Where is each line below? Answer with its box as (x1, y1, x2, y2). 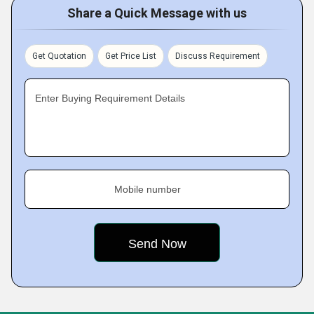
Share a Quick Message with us (67, 6, 247, 21)
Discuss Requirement (175, 51, 260, 62)
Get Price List (105, 51, 156, 62)
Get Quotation (32, 51, 86, 62)
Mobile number (114, 184, 181, 196)
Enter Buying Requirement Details (35, 93, 185, 104)
